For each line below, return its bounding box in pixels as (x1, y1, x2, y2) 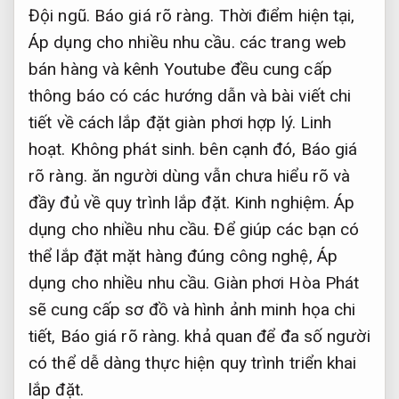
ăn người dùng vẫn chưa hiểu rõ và (86, 165, 351, 186)
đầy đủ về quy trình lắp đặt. (28, 191, 234, 213)
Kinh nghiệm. (233, 191, 330, 213)
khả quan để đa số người (180, 325, 370, 346)
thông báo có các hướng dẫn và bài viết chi (28, 85, 352, 106)
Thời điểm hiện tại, (214, 4, 355, 26)
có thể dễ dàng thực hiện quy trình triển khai (28, 352, 357, 373)
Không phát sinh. (69, 138, 196, 159)
